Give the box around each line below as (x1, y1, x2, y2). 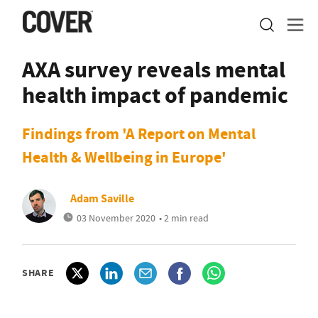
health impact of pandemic (22, 79, 288, 111)
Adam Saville (70, 191, 134, 206)
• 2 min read (159, 212, 209, 224)
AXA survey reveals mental (22, 54, 285, 85)
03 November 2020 (77, 212, 155, 224)
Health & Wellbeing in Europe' (22, 147, 226, 168)
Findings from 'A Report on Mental (22, 124, 256, 144)
